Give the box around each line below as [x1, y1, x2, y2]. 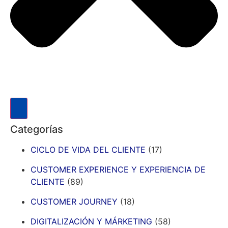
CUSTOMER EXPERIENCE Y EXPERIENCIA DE [31, 164, 206, 175]
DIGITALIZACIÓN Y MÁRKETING [31, 216, 152, 226]
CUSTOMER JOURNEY [31, 196, 118, 207]
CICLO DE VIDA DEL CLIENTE [31, 144, 146, 155]
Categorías [10, 123, 63, 135]
